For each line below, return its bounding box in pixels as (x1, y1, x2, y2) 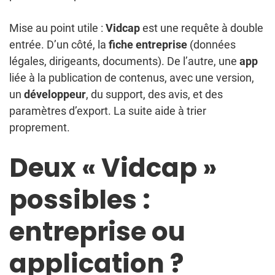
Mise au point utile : (9, 21, 106, 35)
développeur (24, 88, 86, 101)
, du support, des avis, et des (86, 88, 223, 101)
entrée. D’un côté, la (9, 38, 109, 52)
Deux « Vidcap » (9, 150, 217, 187)
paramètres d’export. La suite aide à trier (9, 104, 206, 118)
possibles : (9, 182, 150, 219)
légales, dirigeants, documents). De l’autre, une (9, 55, 239, 68)
